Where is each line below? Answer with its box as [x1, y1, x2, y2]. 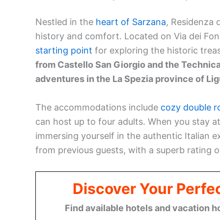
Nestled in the [35, 17, 96, 27]
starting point [35, 45, 92, 56]
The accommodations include [35, 102, 161, 113]
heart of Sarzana [96, 17, 166, 27]
